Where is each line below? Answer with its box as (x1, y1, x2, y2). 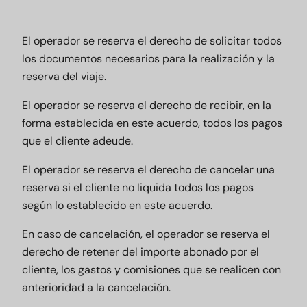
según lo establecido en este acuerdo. (22, 198, 212, 212)
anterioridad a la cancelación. (22, 280, 171, 295)
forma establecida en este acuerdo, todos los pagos (22, 116, 282, 130)
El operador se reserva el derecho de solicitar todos (22, 34, 282, 48)
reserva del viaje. (22, 69, 106, 84)
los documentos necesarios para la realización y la (22, 51, 275, 66)
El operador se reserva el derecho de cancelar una (22, 162, 275, 177)
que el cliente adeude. (22, 134, 133, 148)
